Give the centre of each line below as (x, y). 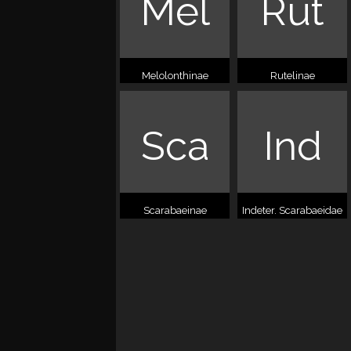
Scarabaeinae (175, 211)
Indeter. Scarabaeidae (292, 211)
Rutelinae (292, 76)
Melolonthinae (175, 76)
